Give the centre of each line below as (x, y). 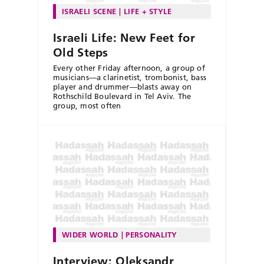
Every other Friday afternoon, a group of (129, 68)
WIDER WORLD (90, 235)
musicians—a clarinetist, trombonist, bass (130, 77)
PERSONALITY (151, 235)
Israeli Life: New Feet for (124, 38)
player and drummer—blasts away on (123, 87)
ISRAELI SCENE (89, 11)
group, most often (87, 106)
